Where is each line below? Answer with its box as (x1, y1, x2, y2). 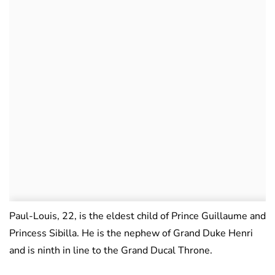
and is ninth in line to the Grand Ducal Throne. (9, 243, 212, 257)
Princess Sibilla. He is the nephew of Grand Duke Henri (9, 226, 253, 240)
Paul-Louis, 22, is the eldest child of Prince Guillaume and (9, 209, 266, 223)
